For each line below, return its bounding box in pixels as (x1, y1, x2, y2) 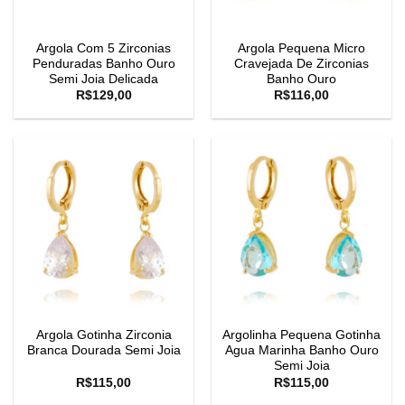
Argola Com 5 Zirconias (36, 41, 171, 55)
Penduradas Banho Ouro (32, 56, 175, 71)
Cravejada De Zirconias (234, 56, 369, 71)
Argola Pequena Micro (238, 41, 365, 55)
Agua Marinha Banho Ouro (224, 344, 379, 358)
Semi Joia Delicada (49, 71, 158, 86)
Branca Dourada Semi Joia (26, 344, 181, 358)
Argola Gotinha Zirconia (35, 328, 172, 343)
